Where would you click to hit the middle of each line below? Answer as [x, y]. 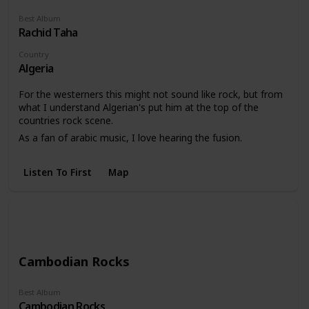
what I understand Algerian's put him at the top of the [138, 108]
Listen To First [57, 172]
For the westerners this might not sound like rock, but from [150, 94]
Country [33, 54]
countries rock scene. [66, 121]
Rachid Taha [48, 32]
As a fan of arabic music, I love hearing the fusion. [130, 138]
